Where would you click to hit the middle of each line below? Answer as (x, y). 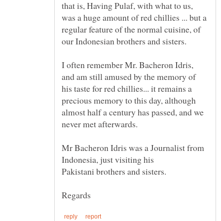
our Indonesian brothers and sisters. (126, 41)
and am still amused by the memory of (129, 76)
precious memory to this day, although (129, 100)
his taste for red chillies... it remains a (127, 88)
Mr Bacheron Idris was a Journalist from (133, 147)
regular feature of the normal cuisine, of (131, 29)
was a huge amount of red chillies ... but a (134, 17)
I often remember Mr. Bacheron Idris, (128, 64)
